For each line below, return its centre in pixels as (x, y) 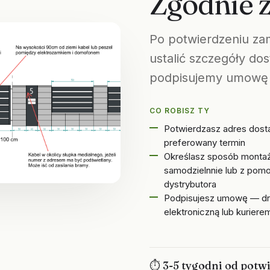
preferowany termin (205, 143)
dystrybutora (190, 184)
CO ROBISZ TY (180, 111)
